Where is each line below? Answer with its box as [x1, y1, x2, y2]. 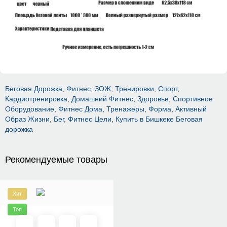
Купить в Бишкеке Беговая [116, 115, 203, 124]
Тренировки [115, 85, 154, 93]
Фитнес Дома [58, 105, 102, 113]
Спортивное [173, 95, 213, 103]
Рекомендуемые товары [5, 155, 107, 165]
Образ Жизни [5, 115, 50, 124]
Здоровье [137, 95, 169, 103]
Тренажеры [106, 105, 144, 113]
